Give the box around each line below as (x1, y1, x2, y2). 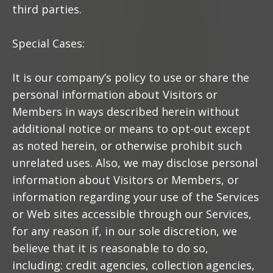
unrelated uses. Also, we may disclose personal (12, 155, 258, 170)
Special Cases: (12, 36, 85, 51)
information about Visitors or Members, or (12, 172, 239, 187)
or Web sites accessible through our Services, (12, 207, 252, 221)
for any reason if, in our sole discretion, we (12, 224, 237, 238)
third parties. (12, 2, 82, 16)
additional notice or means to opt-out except (12, 121, 250, 136)
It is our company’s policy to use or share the (12, 70, 249, 85)
